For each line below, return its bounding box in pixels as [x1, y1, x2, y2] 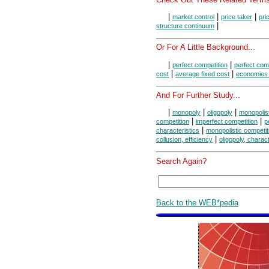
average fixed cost [175, 70, 229, 77]
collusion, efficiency [156, 135, 213, 143]
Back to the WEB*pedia [156, 198, 238, 207]
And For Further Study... [156, 90, 240, 100]
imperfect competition [196, 117, 258, 125]
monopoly [172, 108, 201, 116]
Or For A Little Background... [156, 43, 255, 52]
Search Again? [156, 156, 207, 166]
